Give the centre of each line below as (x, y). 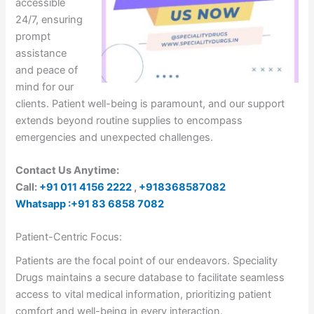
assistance (41, 53)
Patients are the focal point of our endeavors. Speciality (147, 261)
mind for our (45, 87)
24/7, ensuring (49, 19)
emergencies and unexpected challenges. (115, 137)
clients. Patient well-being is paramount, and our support (150, 103)
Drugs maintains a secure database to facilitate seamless (150, 278)
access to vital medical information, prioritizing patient (144, 295)
